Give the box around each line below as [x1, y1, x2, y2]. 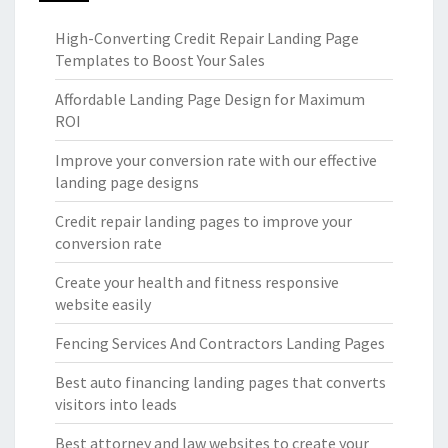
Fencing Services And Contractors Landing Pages [55, 333, 385, 354]
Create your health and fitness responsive [55, 272, 339, 293]
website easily [55, 294, 151, 315]
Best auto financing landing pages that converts [55, 372, 386, 393]
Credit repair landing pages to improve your [55, 211, 352, 232]
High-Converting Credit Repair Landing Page [55, 28, 359, 49]
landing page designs [55, 172, 199, 193]
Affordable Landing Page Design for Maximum [55, 89, 365, 110]
